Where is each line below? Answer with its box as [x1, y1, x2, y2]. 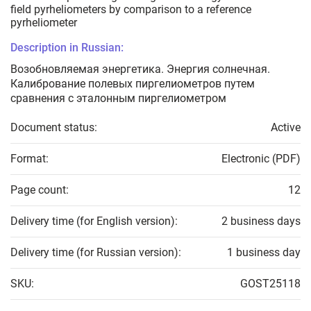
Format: [10, 152, 49, 166]
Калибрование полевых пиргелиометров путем [10, 77, 255, 91]
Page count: [10, 183, 69, 197]
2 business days [221, 215, 301, 228]
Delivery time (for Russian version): [10, 246, 181, 260]
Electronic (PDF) [221, 152, 301, 166]
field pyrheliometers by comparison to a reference [10, 3, 251, 17]
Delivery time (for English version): [10, 215, 178, 228]
